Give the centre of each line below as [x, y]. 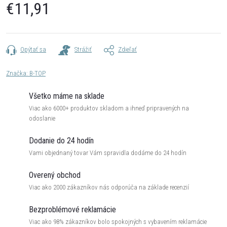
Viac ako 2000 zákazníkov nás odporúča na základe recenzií [109, 187]
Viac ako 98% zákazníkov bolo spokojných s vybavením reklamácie [118, 222]
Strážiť [83, 49]
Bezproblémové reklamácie [72, 210]
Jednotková [22, 22]
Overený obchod [55, 175]
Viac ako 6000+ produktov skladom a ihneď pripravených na [109, 108]
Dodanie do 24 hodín [61, 141]
